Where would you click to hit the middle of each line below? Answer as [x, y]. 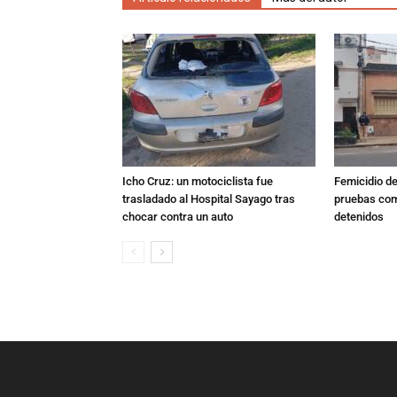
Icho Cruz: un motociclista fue [198, 181]
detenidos [359, 216]
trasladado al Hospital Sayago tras [209, 198]
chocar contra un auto [178, 216]
